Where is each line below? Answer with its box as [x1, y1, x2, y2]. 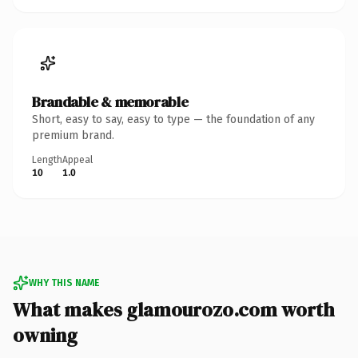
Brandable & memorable [32, 91, 189, 112]
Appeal [62, 153, 93, 165]
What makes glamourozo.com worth [13, 296, 335, 323]
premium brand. [32, 128, 114, 142]
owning [13, 321, 78, 348]
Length [32, 153, 62, 165]
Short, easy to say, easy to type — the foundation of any [32, 112, 315, 126]
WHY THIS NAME [29, 276, 99, 288]
